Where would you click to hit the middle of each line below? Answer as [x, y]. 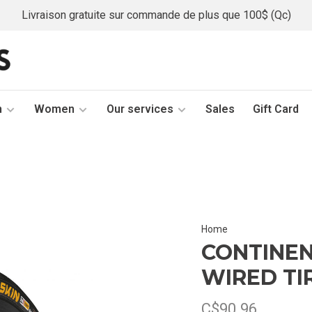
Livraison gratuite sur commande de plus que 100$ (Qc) [156, 15]
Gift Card [276, 109]
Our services [140, 109]
